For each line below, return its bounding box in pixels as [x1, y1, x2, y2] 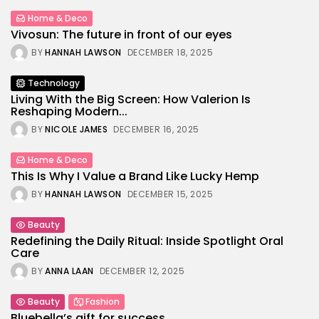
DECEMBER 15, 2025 [127, 187, 213, 200]
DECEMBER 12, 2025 [99, 264, 184, 277]
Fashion [85, 295, 120, 308]
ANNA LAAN [45, 264, 94, 277]
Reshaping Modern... [11, 103, 127, 120]
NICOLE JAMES [45, 122, 108, 135]
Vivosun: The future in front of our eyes [11, 26, 232, 43]
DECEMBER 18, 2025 [127, 46, 213, 58]
